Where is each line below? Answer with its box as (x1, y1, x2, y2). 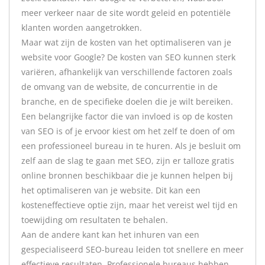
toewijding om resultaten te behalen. (21, 214, 168, 225)
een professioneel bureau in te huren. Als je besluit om (21, 140, 241, 151)
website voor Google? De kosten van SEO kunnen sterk (21, 51, 235, 63)
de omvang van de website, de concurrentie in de (21, 81, 218, 92)
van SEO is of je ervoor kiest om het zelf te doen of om (21, 125, 235, 137)
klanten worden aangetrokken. (21, 22, 142, 33)
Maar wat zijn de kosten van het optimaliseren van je (21, 37, 231, 48)
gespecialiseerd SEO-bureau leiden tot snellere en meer (21, 244, 244, 255)
